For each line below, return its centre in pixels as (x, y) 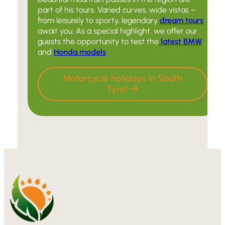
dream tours (181, 20)
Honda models (80, 52)
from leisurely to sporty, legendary (98, 20)
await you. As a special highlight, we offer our (117, 31)
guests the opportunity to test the (98, 41)
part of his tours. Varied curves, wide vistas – (117, 10)
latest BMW (180, 41)
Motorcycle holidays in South (122, 78)
